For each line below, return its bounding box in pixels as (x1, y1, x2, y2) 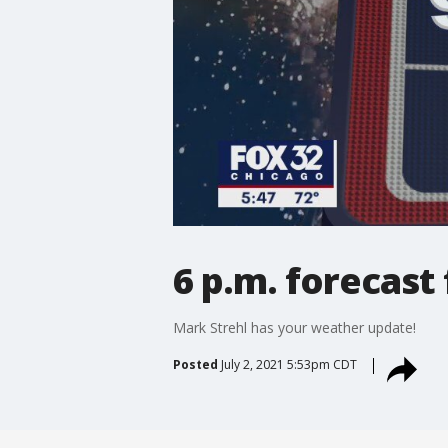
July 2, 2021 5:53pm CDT (220, 355, 357, 373)
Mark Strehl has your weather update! (172, 317, 416, 337)
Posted (172, 355, 218, 373)
